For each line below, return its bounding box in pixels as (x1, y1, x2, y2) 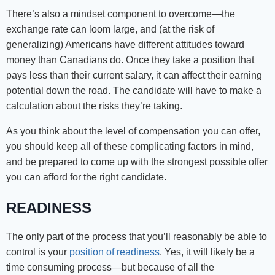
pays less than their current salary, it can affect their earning (6, 70, 262, 81)
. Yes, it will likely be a (160, 247, 255, 258)
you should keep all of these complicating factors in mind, (6, 141, 254, 152)
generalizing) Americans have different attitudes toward (6, 39, 244, 50)
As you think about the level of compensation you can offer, (6, 126, 260, 137)
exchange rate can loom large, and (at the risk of (6, 24, 214, 35)
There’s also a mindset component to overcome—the (6, 9, 235, 20)
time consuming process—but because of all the (6, 262, 214, 273)
